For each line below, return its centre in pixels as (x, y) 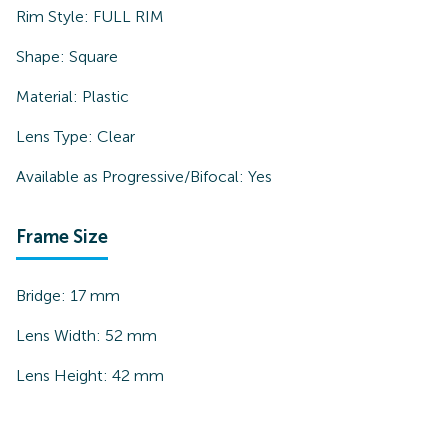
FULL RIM (128, 16)
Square (93, 56)
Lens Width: (60, 335)
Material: (49, 96)
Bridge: (43, 295)
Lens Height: (64, 375)
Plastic (105, 96)
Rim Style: (54, 16)
